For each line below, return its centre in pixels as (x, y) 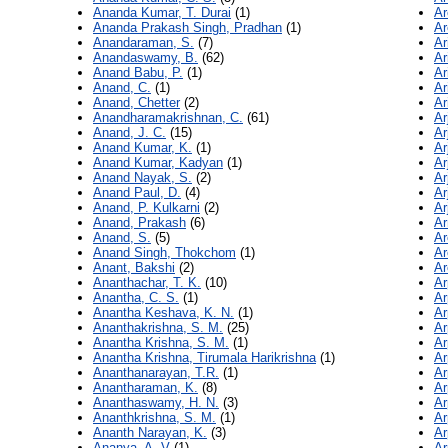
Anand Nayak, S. (142, 178)
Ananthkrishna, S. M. (154, 418)
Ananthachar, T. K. (147, 283)
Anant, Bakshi (134, 268)
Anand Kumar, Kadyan (158, 163)
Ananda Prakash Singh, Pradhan (187, 28)
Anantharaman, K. (145, 388)
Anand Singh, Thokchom (164, 253)
